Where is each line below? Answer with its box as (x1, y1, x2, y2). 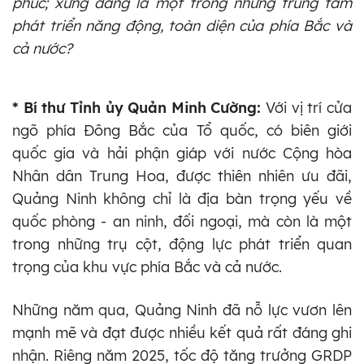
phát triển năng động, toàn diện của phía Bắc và (12, 15, 352, 35)
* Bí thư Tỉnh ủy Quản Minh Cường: (12, 97, 266, 117)
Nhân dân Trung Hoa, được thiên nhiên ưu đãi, (12, 166, 352, 185)
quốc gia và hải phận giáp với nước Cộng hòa (12, 143, 352, 162)
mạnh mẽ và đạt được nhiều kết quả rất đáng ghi (12, 323, 352, 342)
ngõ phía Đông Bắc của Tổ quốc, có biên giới (12, 120, 352, 140)
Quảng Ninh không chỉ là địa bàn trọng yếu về (12, 188, 352, 208)
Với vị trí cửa (266, 97, 353, 117)
